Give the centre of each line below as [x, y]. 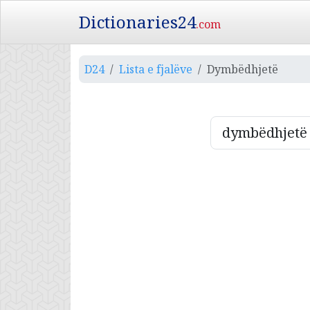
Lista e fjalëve [156, 69]
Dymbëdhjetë [243, 69]
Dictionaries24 [137, 22]
